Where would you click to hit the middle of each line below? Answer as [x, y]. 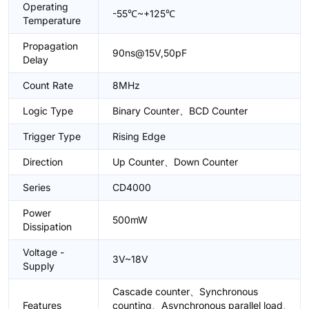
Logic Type [48, 111]
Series [37, 187]
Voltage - [43, 252]
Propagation [50, 46]
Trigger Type [52, 136]
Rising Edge [139, 136]
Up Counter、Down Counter [175, 162]
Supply [39, 266]
